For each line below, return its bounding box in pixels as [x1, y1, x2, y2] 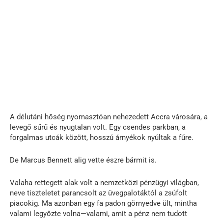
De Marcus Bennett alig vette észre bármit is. [10, 155, 157, 165]
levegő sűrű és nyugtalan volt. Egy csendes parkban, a [10, 122, 186, 132]
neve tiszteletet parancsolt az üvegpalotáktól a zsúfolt [10, 188, 187, 197]
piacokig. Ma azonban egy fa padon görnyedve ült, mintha [10, 198, 197, 208]
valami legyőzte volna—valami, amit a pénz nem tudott [10, 209, 187, 218]
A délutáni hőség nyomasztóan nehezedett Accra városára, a [10, 112, 208, 121]
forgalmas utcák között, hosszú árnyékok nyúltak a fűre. [10, 133, 193, 142]
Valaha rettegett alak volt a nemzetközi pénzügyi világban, [10, 178, 199, 187]
